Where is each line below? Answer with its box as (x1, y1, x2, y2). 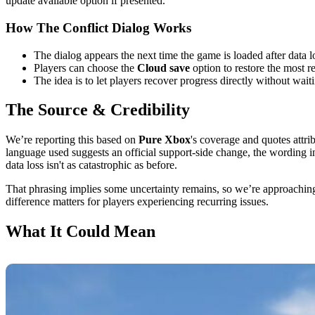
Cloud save (137, 61, 190, 74)
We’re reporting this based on (6, 134, 139, 146)
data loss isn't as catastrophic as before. (6, 159, 177, 172)
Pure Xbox (139, 134, 191, 146)
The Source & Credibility (6, 101, 190, 120)
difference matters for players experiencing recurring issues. (6, 195, 269, 208)
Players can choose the (34, 61, 137, 74)
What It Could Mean (6, 222, 155, 241)
